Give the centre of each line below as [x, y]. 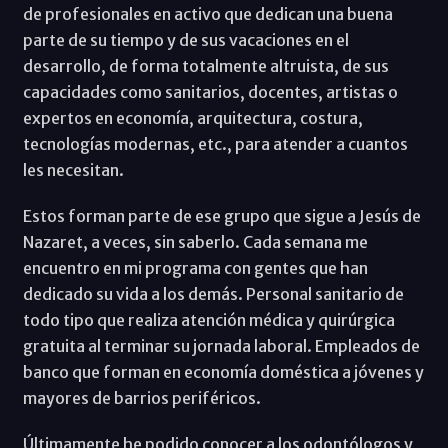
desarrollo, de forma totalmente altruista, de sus [205, 65]
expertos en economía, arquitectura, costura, [192, 117]
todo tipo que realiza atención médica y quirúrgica [208, 319]
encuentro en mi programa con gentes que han [195, 267]
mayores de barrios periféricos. [141, 397]
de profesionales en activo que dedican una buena [207, 13]
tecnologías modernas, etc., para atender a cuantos [215, 143]
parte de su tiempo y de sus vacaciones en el [185, 39]
